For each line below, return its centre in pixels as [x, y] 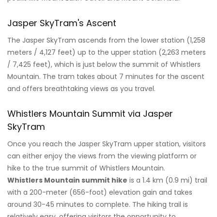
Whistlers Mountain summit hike [67, 180]
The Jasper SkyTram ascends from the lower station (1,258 [106, 40]
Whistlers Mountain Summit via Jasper [90, 114]
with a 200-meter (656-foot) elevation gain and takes [100, 193]
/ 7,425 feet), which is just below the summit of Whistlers [104, 65]
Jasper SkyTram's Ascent [62, 23]
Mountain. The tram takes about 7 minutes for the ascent [106, 77]
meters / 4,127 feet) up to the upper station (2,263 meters [107, 53]
